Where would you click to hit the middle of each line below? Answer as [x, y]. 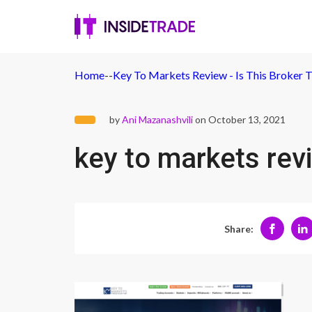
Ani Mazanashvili [157, 119]
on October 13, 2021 [239, 119]
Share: [239, 228]
